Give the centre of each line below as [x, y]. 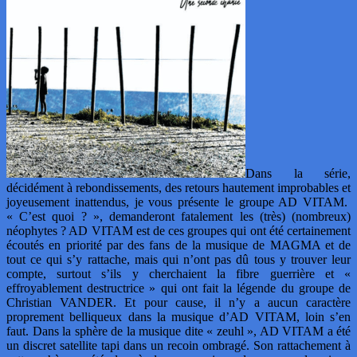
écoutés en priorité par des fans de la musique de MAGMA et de [178, 245]
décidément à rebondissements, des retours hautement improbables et [178, 188]
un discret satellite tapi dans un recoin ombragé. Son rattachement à [178, 346]
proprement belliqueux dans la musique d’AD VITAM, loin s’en [178, 317]
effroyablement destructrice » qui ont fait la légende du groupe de [178, 288]
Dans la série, [298, 174]
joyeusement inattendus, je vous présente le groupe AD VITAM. [178, 202]
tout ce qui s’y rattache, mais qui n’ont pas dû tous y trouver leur [178, 260]
